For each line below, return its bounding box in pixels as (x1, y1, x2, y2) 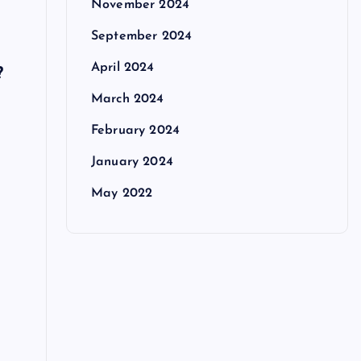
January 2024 (90, 156, 173, 169)
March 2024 (90, 93, 164, 106)
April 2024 (90, 61, 155, 75)
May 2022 (90, 187, 153, 201)
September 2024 (90, 30, 193, 44)
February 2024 (90, 124, 180, 138)
